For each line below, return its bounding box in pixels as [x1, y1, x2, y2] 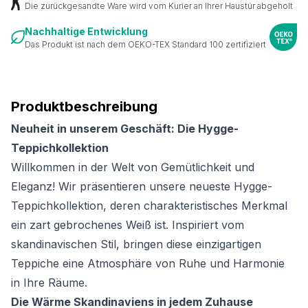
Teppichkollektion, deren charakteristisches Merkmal [11, 199, 287, 213]
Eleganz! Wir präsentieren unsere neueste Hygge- [11, 179, 272, 194]
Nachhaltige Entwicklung [25, 25, 148, 37]
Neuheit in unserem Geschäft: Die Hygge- [11, 122, 239, 136]
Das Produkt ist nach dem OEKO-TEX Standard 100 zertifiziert [25, 38, 266, 49]
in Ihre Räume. [11, 276, 87, 290]
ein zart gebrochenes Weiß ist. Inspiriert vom [11, 218, 244, 232]
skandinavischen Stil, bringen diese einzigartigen [11, 237, 261, 252]
